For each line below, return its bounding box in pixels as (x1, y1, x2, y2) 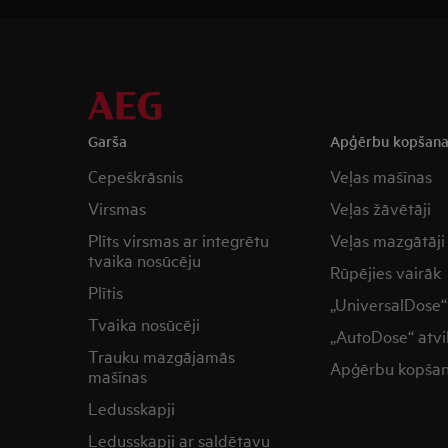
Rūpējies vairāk (329, 260, 441, 283)
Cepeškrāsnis (88, 164, 183, 187)
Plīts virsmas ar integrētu (88, 228, 269, 251)
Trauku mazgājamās (88, 344, 235, 367)
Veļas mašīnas (329, 164, 432, 187)
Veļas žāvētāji (329, 196, 431, 219)
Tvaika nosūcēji (88, 312, 200, 335)
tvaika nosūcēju (88, 248, 201, 271)
